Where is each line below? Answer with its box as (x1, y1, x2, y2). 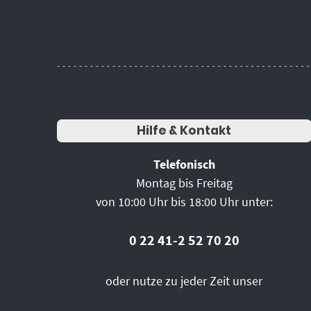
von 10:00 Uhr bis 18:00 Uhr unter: (95, 193, 273, 210)
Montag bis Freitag (135, 174, 233, 191)
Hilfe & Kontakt (137, 121, 232, 139)
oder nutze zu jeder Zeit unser (106, 272, 263, 289)
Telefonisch (153, 155, 215, 172)
